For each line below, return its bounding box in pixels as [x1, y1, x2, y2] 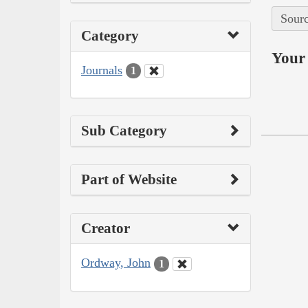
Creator [81, 220, 130, 237]
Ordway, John [81, 256, 151, 270]
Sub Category [81, 122, 167, 140]
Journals [81, 63, 122, 77]
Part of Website [81, 171, 177, 188]
